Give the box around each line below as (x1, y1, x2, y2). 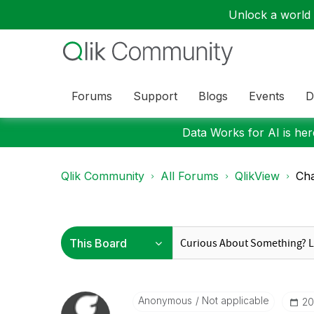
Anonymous (137, 294, 192, 306)
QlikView (235, 169, 280, 183)
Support (133, 88, 177, 103)
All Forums (161, 169, 219, 183)
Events (249, 88, 285, 103)
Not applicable (198, 294, 269, 306)
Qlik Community (61, 169, 144, 183)
